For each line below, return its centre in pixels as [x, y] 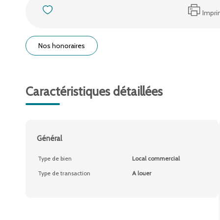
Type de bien [55, 158]
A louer [141, 173]
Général [49, 138]
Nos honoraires [62, 46]
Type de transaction [64, 173]
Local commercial [156, 158]
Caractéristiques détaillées [94, 91]
